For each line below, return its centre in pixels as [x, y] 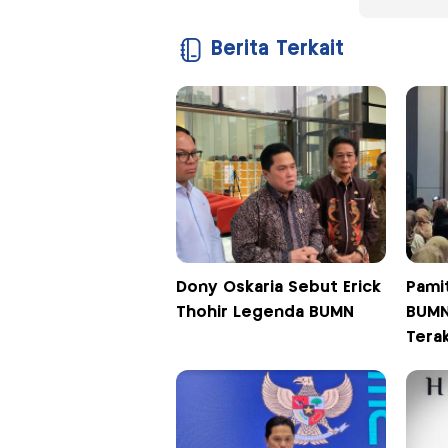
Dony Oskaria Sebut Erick [278, 288]
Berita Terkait [277, 50]
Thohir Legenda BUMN [264, 313]
